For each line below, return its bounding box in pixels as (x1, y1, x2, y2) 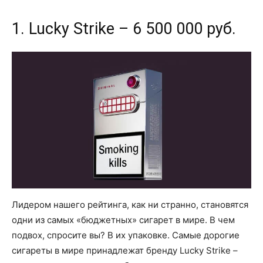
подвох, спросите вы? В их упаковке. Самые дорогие (12, 230, 240, 241)
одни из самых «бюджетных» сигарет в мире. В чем (12, 214, 235, 226)
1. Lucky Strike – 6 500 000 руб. (12, 19, 236, 38)
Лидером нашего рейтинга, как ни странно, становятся (12, 199, 248, 211)
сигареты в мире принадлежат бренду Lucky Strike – (12, 245, 238, 257)
